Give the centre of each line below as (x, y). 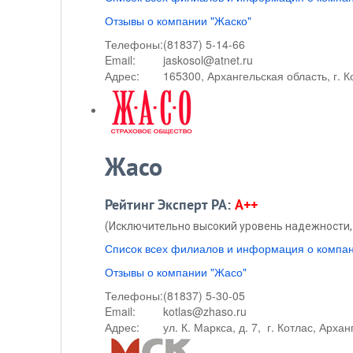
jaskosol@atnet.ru (208, 60)
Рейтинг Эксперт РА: (170, 205)
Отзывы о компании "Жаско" (178, 20)
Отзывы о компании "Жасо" (176, 272)
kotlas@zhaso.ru (205, 311)
